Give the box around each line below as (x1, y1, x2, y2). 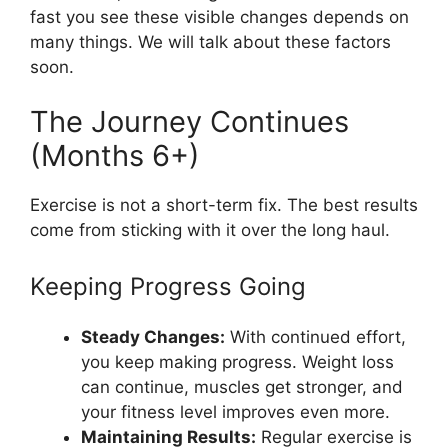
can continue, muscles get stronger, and (81, 376, 403, 397)
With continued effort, (225, 326, 406, 347)
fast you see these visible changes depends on (30, 6, 409, 27)
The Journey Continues (30, 104, 349, 139)
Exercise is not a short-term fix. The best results (30, 195, 418, 215)
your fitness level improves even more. (81, 401, 390, 422)
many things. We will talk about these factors (30, 31, 391, 52)
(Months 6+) (30, 138, 200, 173)
